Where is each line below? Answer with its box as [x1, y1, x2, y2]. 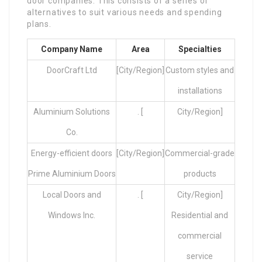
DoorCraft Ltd [46, 65, 97, 75]
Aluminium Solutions [33, 107, 110, 117]
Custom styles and [166, 65, 234, 75]
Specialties [178, 44, 222, 54]
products [183, 169, 216, 179]
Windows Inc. [48, 211, 95, 220]
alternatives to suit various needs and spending [27, 8, 222, 18]
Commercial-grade [165, 149, 235, 158]
